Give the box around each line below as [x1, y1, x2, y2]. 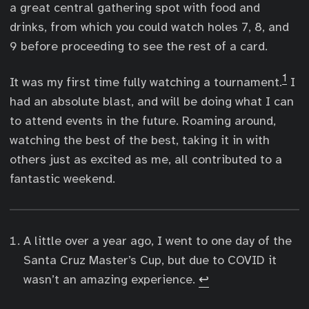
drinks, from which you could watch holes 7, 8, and [10, 19, 289, 34]
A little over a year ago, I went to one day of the [23, 233, 292, 248]
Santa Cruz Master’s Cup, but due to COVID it [23, 252, 277, 268]
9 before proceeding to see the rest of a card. [10, 39, 268, 54]
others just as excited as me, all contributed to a [10, 152, 282, 167]
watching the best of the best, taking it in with [10, 132, 270, 148]
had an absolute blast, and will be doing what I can [10, 94, 294, 109]
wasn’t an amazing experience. [23, 272, 199, 287]
